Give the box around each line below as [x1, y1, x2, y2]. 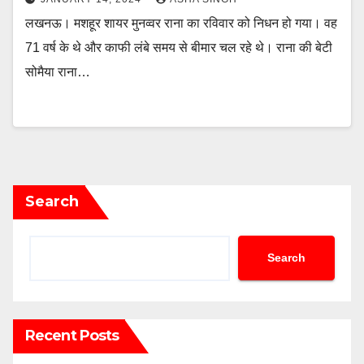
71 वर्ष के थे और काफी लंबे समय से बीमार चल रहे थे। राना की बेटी [25, 40, 332, 54]
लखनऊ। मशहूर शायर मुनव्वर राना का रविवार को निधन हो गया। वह [25, 15, 337, 30]
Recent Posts [25, 326, 119, 344]
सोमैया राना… [25, 64, 90, 79]
